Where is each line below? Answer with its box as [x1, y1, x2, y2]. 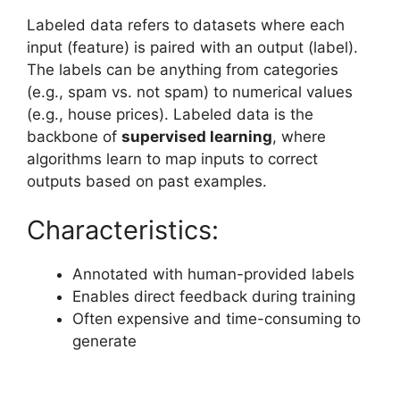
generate [72, 332, 137, 351]
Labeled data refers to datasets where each [27, 15, 345, 34]
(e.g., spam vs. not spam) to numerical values [27, 82, 353, 101]
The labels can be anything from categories [27, 60, 338, 79]
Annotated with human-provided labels [72, 265, 354, 284]
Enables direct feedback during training [72, 287, 355, 306]
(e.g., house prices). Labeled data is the [27, 104, 313, 123]
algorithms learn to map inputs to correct [27, 149, 318, 168]
